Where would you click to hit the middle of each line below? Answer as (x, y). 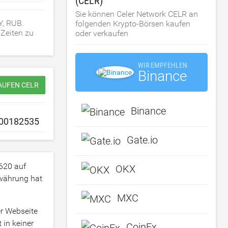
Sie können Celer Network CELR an (137, 14)
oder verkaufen (102, 33)
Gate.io (142, 140)
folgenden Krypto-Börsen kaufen (133, 24)
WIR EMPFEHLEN (162, 65)
